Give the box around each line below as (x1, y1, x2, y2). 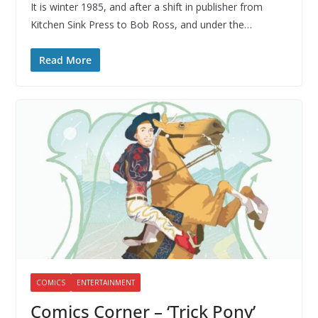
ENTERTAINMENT (76, 278, 135, 288)
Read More (38, 53, 92, 67)
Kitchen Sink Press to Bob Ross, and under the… (30, 18, 252, 32)
